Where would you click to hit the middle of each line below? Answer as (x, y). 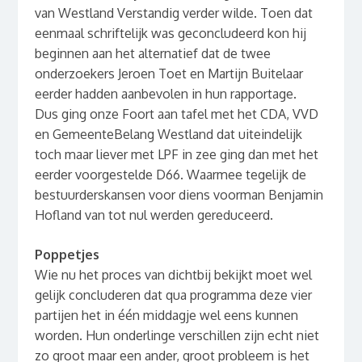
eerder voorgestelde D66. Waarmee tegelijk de (170, 175)
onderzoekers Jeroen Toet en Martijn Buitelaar (168, 74)
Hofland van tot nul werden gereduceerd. (154, 215)
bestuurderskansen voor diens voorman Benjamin (179, 195)
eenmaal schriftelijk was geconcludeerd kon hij (170, 34)
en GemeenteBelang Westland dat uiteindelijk (168, 135)
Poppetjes (67, 255)
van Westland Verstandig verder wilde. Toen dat (173, 13)
